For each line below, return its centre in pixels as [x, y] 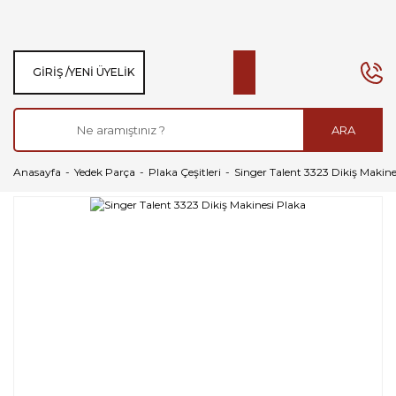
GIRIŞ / [51, 72]
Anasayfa [37, 171]
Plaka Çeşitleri [185, 171]
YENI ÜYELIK [102, 72]
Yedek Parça [105, 171]
